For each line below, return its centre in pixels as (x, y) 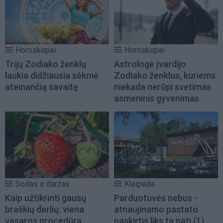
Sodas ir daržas (43, 184)
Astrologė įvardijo (150, 64)
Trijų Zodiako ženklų (46, 64)
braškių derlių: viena (45, 210)
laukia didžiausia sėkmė (52, 75)
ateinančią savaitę (42, 87)
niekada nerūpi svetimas (163, 87)
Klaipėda (139, 184)
